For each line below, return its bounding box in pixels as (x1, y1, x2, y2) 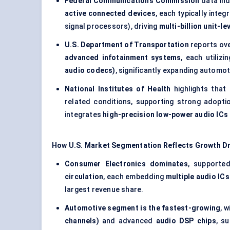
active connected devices (65, 9, 156, 18)
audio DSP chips (156, 217, 216, 225)
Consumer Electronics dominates (65, 160, 188, 168)
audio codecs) (65, 66, 116, 75)
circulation (65, 172, 104, 181)
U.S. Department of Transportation (65, 41, 189, 49)
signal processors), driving (65, 22, 159, 31)
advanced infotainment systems (65, 53, 181, 62)
